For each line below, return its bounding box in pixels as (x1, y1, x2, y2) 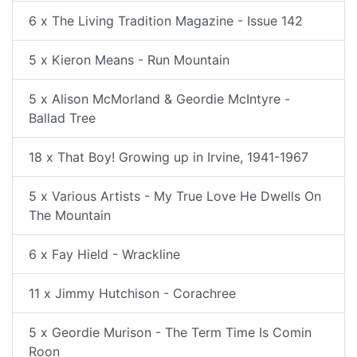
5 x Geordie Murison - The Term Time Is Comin (29, 324, 312, 340)
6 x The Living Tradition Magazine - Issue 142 (29, 13, 303, 29)
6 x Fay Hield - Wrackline (29, 246, 180, 262)
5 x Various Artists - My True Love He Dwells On (29, 188, 321, 204)
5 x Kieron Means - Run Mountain (29, 52, 229, 68)
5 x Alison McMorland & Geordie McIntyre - (29, 91, 290, 107)
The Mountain (29, 207, 111, 223)
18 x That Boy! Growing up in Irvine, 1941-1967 (29, 149, 308, 165)
